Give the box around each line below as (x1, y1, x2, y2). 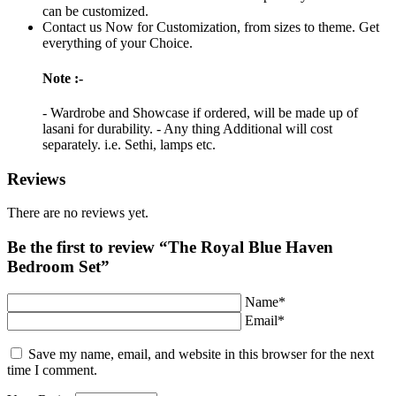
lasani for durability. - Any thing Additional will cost (42, 120, 332, 136)
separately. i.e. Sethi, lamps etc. (42, 136, 216, 152)
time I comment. (7, 362, 97, 377)
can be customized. (42, 4, 148, 19)
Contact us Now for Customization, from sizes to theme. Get (42, 19, 379, 35)
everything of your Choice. (42, 35, 193, 51)
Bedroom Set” (7, 257, 110, 277)
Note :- (42, 70, 83, 86)
